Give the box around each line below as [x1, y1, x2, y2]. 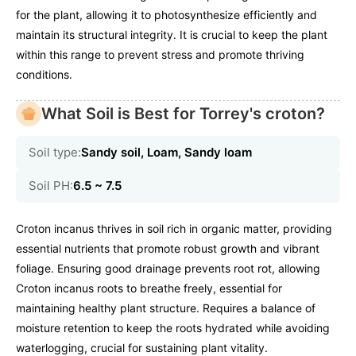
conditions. [16, 68, 72, 82]
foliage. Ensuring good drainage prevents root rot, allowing [16, 261, 320, 276]
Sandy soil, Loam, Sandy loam [81, 145, 252, 161]
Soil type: [29, 145, 81, 161]
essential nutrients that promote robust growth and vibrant [16, 242, 319, 256]
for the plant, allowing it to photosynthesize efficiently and [16, 8, 317, 22]
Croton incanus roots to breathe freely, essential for [16, 281, 282, 296]
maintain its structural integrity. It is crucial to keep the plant [16, 28, 327, 42]
